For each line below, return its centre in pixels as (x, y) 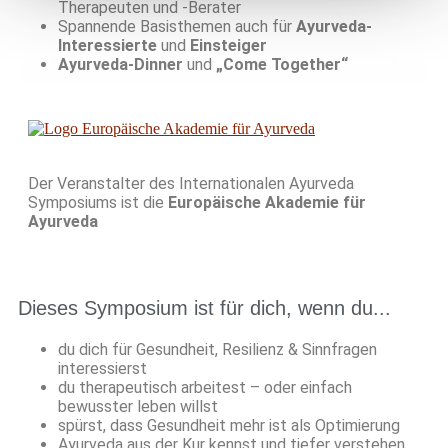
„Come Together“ (282, 65)
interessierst (102, 369)
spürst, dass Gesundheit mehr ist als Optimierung (229, 426)
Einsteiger (228, 46)
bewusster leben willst (138, 407)
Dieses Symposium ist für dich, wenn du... (204, 308)
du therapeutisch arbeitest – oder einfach (205, 388)
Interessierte (107, 46)
